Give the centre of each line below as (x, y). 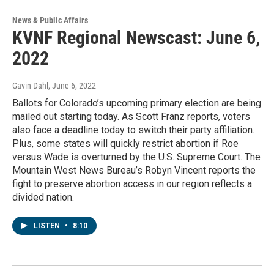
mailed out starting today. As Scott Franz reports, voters (131, 116)
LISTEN (48, 225)
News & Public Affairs (50, 20)
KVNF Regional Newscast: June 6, (136, 37)
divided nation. (43, 197)
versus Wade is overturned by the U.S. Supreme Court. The (136, 157)
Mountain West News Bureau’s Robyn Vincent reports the (134, 170)
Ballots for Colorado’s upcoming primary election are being (137, 103)
